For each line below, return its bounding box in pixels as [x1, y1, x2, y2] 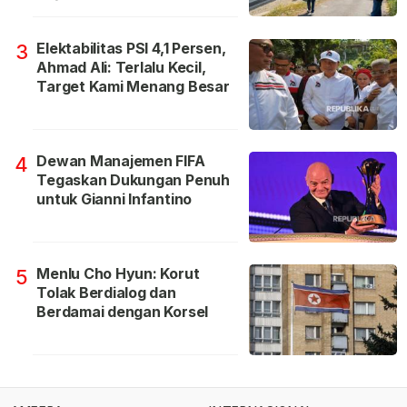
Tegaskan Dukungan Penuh [36, 170, 230, 189]
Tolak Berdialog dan [36, 283, 176, 302]
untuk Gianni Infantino [36, 189, 193, 208]
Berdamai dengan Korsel [36, 302, 209, 321]
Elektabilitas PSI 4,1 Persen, [36, 38, 226, 57]
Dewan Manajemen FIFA [36, 151, 205, 170]
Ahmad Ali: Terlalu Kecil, [36, 57, 206, 76]
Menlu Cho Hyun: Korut [36, 263, 200, 283]
